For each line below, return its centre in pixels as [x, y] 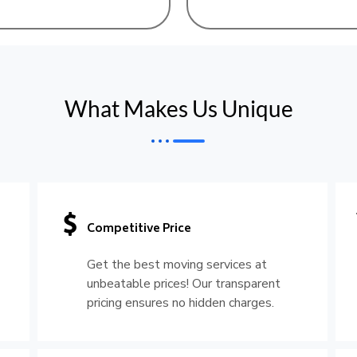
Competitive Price [139, 229]
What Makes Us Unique [178, 109]
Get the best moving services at [177, 265]
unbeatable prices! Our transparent [184, 284]
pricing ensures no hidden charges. [181, 303]
